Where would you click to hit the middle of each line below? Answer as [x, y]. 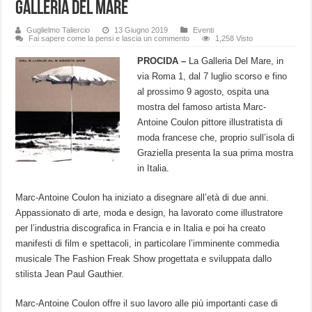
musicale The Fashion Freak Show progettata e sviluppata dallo [144, 258]
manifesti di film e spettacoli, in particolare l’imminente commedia [148, 243]
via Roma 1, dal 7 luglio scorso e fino [212, 76]
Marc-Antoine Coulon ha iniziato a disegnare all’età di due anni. [142, 197]
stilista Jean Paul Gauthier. [71, 274]
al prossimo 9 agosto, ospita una [203, 91]
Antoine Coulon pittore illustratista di [210, 122]
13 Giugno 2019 [141, 30]
